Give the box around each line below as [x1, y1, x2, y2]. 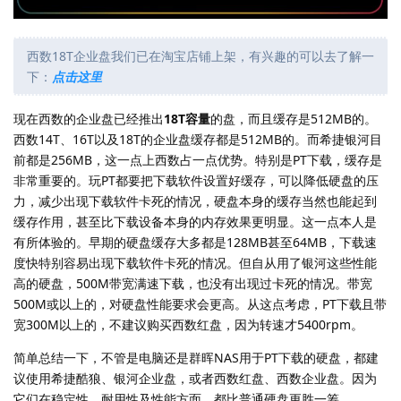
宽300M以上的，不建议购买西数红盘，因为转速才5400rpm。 [13, 316, 363, 334]
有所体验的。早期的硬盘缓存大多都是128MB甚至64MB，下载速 [13, 234, 377, 252]
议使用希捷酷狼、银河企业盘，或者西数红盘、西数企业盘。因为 [13, 370, 377, 388]
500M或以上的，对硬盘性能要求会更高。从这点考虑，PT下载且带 [13, 295, 387, 313]
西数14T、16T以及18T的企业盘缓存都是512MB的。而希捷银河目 [13, 131, 382, 149]
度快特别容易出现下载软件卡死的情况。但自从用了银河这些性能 [13, 254, 377, 272]
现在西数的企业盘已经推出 [13, 110, 164, 128]
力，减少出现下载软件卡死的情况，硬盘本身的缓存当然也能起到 [13, 192, 377, 210]
